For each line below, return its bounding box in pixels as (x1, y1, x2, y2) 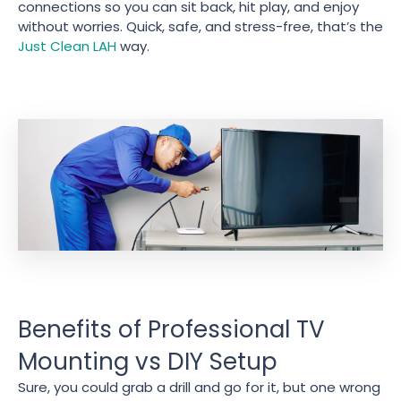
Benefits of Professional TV (18, 312, 325, 346)
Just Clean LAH (18, 37, 116, 55)
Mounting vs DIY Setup (18, 345, 277, 378)
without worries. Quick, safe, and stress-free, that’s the (18, 17, 383, 36)
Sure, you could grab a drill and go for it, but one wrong (18, 377, 380, 397)
